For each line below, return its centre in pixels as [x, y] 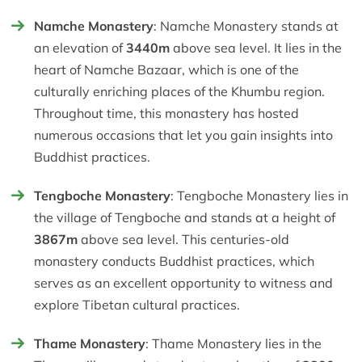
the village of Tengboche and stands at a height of [185, 218]
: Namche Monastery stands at [246, 26]
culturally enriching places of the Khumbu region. [179, 92]
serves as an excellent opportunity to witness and [183, 283]
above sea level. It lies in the [257, 48]
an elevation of [80, 48]
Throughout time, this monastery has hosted [166, 114]
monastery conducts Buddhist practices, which [174, 261]
